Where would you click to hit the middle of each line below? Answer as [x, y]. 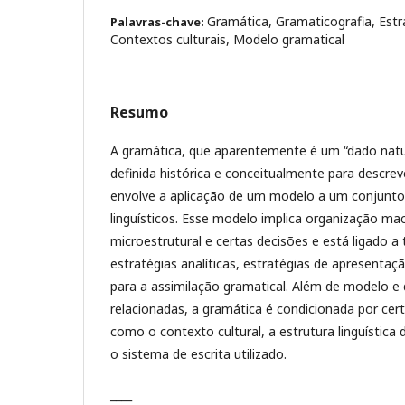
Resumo [139, 112]
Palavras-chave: [159, 22]
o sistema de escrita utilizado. [198, 354]
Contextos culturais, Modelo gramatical [227, 39]
